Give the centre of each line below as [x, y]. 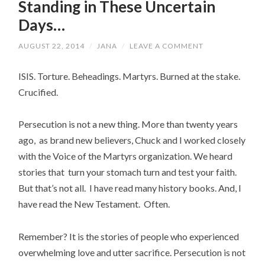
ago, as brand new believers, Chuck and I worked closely [132, 140]
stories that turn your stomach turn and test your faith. [129, 172]
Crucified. [38, 92]
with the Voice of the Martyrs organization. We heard [126, 156]
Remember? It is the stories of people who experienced [130, 236]
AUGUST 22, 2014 [52, 46]
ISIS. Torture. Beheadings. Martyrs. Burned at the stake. [130, 76]
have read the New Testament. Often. [94, 204]
